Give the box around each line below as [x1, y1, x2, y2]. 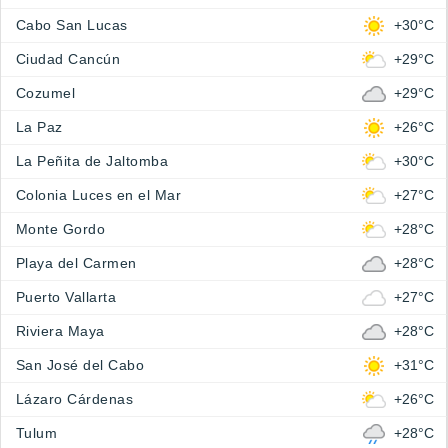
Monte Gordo [16, 221, 106, 237]
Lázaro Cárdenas [16, 391, 134, 407]
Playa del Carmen [16, 255, 137, 271]
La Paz [16, 119, 63, 135]
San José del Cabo [16, 357, 145, 373]
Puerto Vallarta [16, 289, 117, 305]
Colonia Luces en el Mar [16, 187, 182, 203]
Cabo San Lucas [16, 17, 128, 33]
